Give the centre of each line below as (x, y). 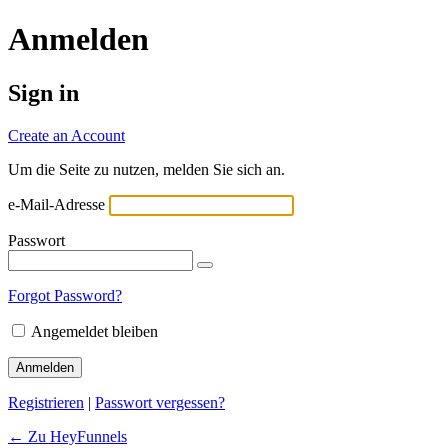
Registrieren (46, 402)
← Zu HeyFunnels (67, 436)
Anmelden (78, 39)
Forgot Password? (65, 295)
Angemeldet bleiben (94, 331)
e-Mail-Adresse (56, 204)
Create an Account (66, 135)
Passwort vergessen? (160, 402)
